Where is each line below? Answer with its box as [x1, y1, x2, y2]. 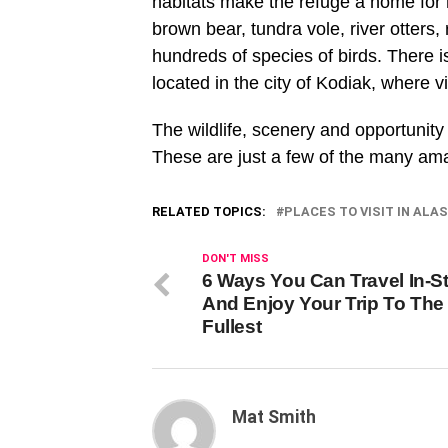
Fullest [202, 316, 262, 337]
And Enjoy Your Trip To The [202, 293, 445, 314]
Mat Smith [232, 407, 316, 427]
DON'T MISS [202, 252, 269, 265]
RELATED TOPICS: [152, 204, 266, 219]
